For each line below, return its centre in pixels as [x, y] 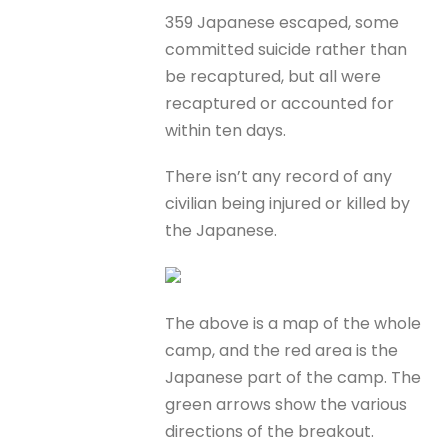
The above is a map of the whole [293, 323]
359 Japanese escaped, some [282, 23]
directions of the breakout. [270, 431]
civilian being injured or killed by [288, 204]
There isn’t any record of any [279, 177]
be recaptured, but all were [273, 77]
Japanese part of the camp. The [293, 377]
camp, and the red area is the [282, 350]
